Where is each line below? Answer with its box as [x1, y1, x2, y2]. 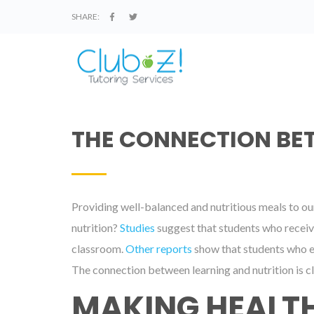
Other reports [125, 242, 192, 255]
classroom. [71, 242, 125, 255]
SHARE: [71, 11, 100, 22]
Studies [120, 221, 155, 234]
